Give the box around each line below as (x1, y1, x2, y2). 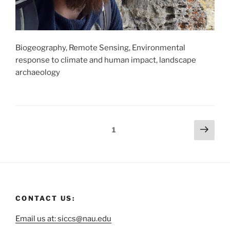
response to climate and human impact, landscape (15, 55, 196, 65)
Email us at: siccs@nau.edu (15, 214, 111, 224)
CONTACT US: (15, 194, 75, 202)
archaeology (15, 67, 60, 77)
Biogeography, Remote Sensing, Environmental (15, 43, 185, 52)
